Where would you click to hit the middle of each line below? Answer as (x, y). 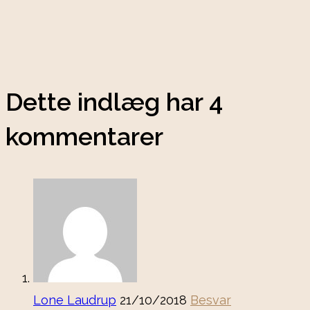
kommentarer (84, 137)
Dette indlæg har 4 (114, 102)
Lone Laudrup (75, 300)
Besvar (211, 300)
